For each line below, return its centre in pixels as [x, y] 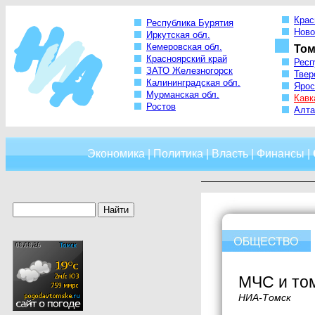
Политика [178, 154]
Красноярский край [187, 59]
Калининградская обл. [193, 83]
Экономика [116, 154]
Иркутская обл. [178, 35]
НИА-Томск [265, 297]
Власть [230, 154]
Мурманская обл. [183, 95]
